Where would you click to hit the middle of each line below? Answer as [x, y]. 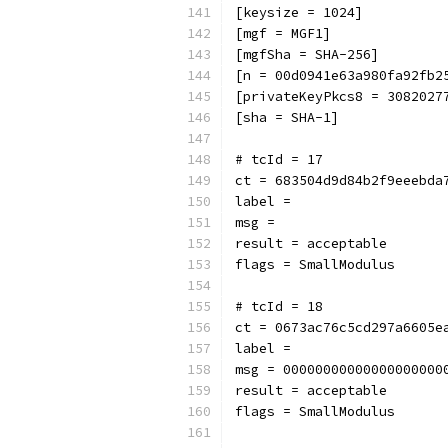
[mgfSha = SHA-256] [307, 54]
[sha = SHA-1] [287, 117]
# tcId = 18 [279, 306]
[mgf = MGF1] [283, 33]
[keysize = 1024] [299, 12]
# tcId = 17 [279, 159]
